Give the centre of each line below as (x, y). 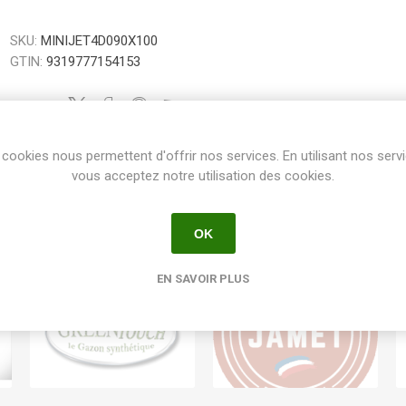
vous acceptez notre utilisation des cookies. (203, 176)
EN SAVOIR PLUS (203, 279)
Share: (31, 107)
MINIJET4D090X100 (100, 41)
